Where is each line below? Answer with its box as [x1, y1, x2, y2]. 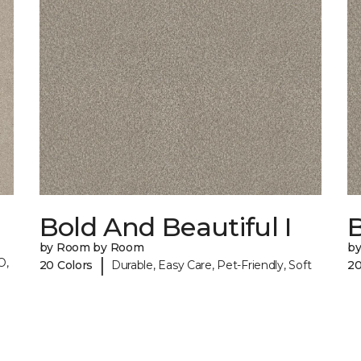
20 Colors [39, 257, 93, 272]
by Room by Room [39, 240, 144, 255]
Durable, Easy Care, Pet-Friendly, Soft [110, 257, 312, 272]
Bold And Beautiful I [39, 211, 292, 243]
